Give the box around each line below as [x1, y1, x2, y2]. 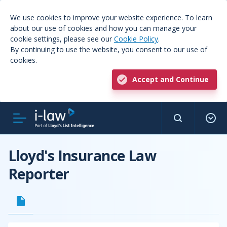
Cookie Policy [114, 34, 158, 44]
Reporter [8, 164, 69, 183]
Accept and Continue [132, 74, 209, 84]
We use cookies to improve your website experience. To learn [10, 13, 212, 22]
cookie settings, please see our [10, 34, 114, 44]
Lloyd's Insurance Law [8, 146, 157, 165]
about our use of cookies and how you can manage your [10, 23, 197, 33]
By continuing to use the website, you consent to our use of [10, 45, 207, 54]
